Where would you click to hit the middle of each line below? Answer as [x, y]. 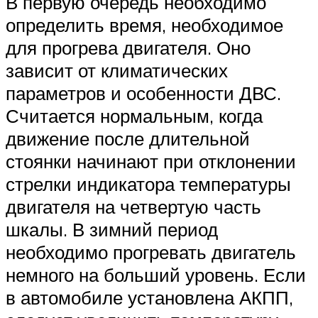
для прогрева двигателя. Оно [128, 48]
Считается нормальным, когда [134, 116]
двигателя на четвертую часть [133, 207]
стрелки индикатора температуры [148, 184]
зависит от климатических [117, 71]
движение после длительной [128, 139]
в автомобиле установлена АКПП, [149, 298]
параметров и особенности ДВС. [143, 93]
